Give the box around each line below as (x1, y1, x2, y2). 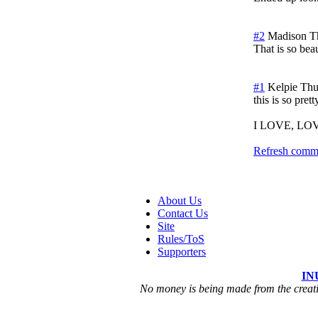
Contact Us (158, 207, 208, 219)
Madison (268, 29, 307, 42)
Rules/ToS (158, 232, 204, 245)
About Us (158, 194, 202, 207)
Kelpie (268, 80, 297, 93)
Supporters (158, 245, 206, 258)
